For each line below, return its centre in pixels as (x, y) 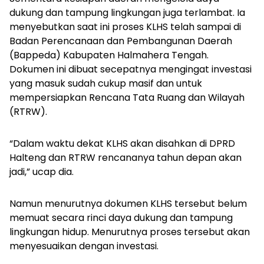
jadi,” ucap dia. (43, 171)
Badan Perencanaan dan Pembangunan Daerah (121, 41)
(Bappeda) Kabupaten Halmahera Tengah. (109, 55)
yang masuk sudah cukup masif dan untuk (106, 83)
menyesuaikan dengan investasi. (85, 246)
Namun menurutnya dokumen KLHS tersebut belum (128, 203)
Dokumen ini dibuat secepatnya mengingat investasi (131, 69)
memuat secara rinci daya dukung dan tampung (121, 217)
